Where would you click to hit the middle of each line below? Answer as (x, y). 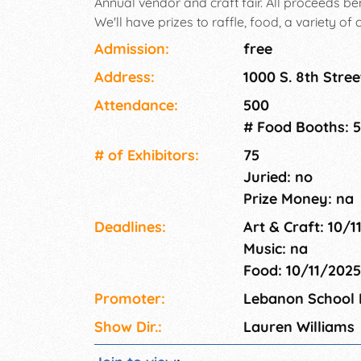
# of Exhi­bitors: (147, 156)
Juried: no (278, 177)
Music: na (276, 249)
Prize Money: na (299, 199)
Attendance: (136, 106)
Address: (124, 77)
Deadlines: (130, 227)
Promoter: (130, 299)
